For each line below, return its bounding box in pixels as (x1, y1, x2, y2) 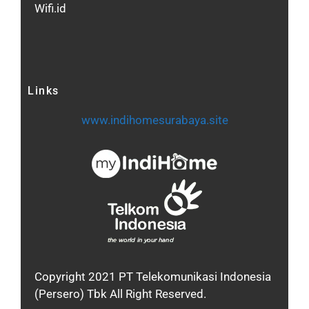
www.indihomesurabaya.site (81, 113, 228, 128)
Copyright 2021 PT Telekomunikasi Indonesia (34, 269, 271, 283)
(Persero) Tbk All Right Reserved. (34, 286, 206, 301)
